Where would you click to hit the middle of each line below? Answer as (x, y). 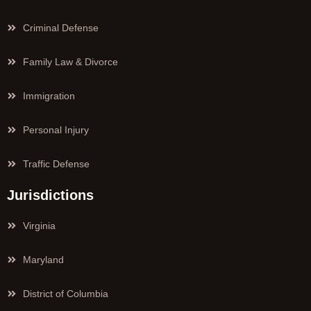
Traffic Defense (56, 164)
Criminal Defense (60, 28)
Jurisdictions (50, 195)
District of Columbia (65, 294)
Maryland (43, 260)
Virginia (39, 226)
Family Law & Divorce (70, 62)
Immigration (49, 96)
